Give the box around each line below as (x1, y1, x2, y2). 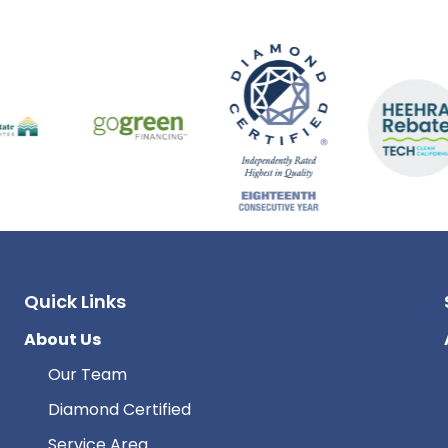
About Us (23, 328, 101, 352)
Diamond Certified (47, 398, 191, 422)
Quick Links (23, 289, 126, 315)
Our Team (47, 363, 127, 387)
